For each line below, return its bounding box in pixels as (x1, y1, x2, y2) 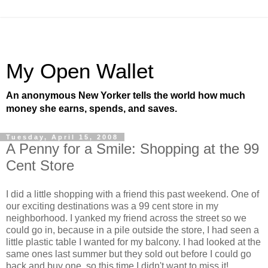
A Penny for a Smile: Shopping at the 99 (6, 141, 259, 157)
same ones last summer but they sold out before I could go (6, 248, 251, 259)
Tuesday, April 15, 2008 (6, 133, 118, 141)
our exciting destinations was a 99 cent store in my (6, 200, 218, 211)
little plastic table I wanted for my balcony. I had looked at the (6, 236, 261, 247)
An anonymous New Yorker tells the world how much (6, 90, 245, 100)
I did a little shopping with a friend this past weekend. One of (6, 188, 259, 199)
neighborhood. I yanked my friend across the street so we (6, 212, 246, 223)
